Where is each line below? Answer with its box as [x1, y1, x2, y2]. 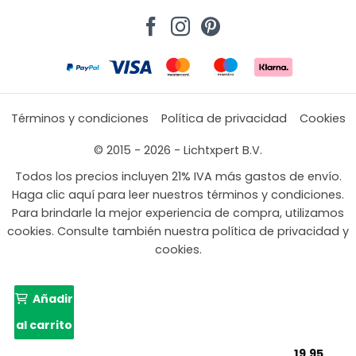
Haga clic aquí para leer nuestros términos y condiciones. [12, 186, 344, 203]
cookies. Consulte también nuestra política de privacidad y [7, 222, 349, 239]
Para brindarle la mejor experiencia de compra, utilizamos [12, 204, 344, 221]
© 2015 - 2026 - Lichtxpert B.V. [94, 141, 262, 158]
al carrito [16, 316, 72, 333]
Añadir [33, 290, 74, 307]
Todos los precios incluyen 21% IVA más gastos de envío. [14, 168, 342, 184]
